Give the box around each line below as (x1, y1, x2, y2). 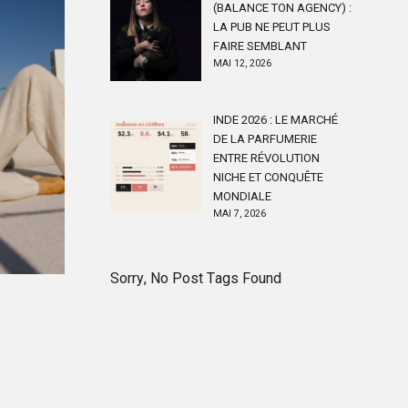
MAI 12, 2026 (213, 57, 271, 69)
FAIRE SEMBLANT (213, 39, 307, 53)
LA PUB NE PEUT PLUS (213, 20, 331, 34)
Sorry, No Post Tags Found (110, 270, 281, 287)
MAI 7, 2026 (213, 208, 266, 219)
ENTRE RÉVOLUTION (213, 151, 320, 165)
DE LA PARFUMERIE (213, 132, 317, 146)
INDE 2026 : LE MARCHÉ (213, 113, 338, 127)
